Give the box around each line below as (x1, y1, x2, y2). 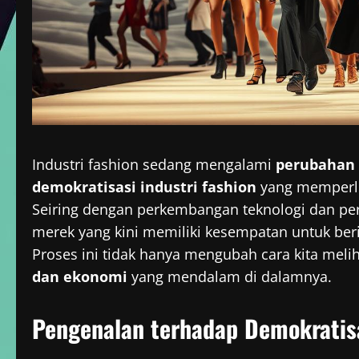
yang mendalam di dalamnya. (127, 267, 332, 287)
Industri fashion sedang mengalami (32, 155, 276, 175)
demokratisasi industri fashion (32, 177, 256, 197)
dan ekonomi (32, 267, 127, 287)
